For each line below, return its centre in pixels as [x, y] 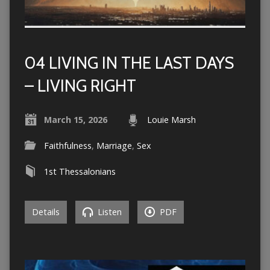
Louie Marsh [171, 120]
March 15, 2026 [75, 120]
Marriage [114, 146]
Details [46, 212]
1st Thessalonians [80, 172]
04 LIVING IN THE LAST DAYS [129, 63]
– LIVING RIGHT [80, 86]
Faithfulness [67, 146]
